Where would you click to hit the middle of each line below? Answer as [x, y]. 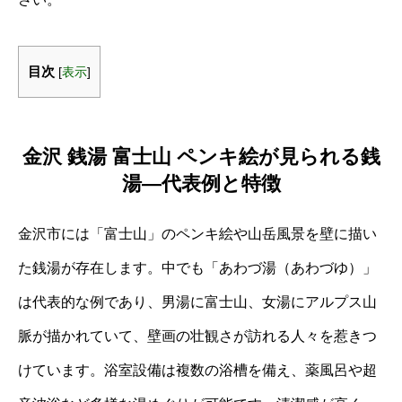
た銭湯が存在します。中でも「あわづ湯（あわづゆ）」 [197, 267]
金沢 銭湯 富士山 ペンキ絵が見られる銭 [201, 156]
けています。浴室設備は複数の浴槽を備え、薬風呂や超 [197, 370]
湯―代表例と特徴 [201, 183]
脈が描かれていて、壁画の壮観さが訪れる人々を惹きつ [197, 336]
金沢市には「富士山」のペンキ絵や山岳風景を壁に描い [197, 233]
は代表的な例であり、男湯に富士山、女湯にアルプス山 [197, 301]
